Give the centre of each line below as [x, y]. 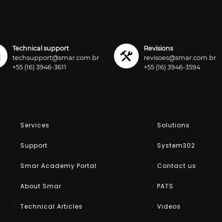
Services [34, 125]
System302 [176, 145]
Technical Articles [50, 206]
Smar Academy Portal [57, 166]
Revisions [158, 48]
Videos [169, 206]
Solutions [173, 125]
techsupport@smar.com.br [56, 58]
